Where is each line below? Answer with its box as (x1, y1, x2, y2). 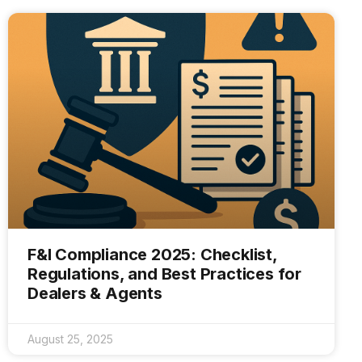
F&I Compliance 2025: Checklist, (27, 244, 277, 264)
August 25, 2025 (27, 331, 113, 346)
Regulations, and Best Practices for (27, 263, 301, 284)
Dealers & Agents (27, 283, 162, 303)
